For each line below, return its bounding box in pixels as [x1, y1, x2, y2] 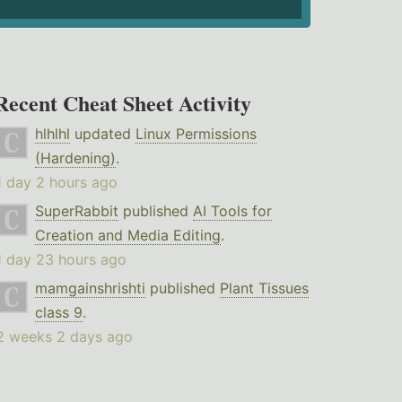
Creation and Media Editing [34, 226, 221, 245]
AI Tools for [192, 202, 272, 221]
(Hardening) [34, 149, 116, 168]
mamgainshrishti [34, 279, 145, 298]
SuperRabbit [34, 202, 118, 221]
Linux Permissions [135, 125, 257, 144]
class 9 [34, 303, 83, 322]
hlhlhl [34, 125, 70, 144]
